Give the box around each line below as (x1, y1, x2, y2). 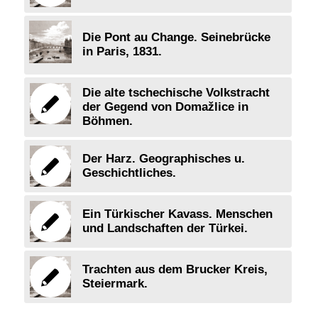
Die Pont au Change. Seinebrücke (82, 30, 270, 44)
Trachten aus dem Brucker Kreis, (82, 262, 268, 276)
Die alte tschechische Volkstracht (82, 85, 270, 99)
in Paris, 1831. (82, 44, 162, 58)
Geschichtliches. (82, 165, 176, 180)
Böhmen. (82, 114, 133, 128)
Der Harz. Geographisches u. (82, 151, 245, 165)
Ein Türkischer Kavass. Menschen (82, 207, 273, 221)
